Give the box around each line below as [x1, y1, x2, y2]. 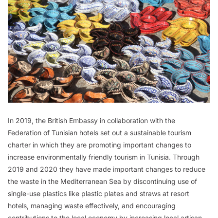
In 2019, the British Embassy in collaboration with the [8, 116, 175, 125]
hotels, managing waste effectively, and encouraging [8, 201, 176, 210]
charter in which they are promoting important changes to [8, 140, 191, 149]
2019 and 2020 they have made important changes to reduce [8, 164, 205, 173]
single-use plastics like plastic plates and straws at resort [8, 189, 189, 198]
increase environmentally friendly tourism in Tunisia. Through [8, 152, 200, 161]
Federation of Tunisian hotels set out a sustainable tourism [8, 128, 191, 137]
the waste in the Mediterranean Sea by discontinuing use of [8, 177, 197, 185]
